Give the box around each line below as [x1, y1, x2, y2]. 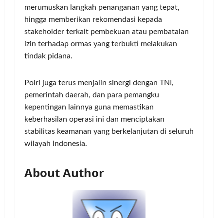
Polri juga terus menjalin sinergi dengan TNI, [24, 79, 174, 87]
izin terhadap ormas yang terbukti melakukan [24, 40, 177, 48]
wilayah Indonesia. [24, 140, 87, 148]
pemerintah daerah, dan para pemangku [24, 91, 159, 99]
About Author [24, 164, 104, 181]
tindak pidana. [24, 52, 73, 60]
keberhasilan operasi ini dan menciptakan [24, 115, 164, 124]
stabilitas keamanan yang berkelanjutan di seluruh [24, 127, 194, 136]
